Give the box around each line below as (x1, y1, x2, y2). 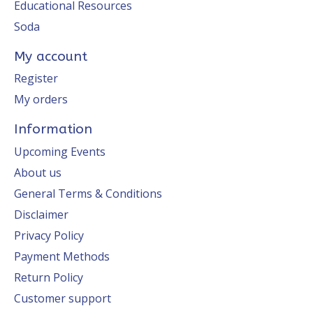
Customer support (14, 290, 111, 306)
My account (14, 48, 87, 64)
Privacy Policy (14, 227, 84, 243)
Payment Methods (14, 248, 110, 264)
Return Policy (14, 269, 83, 285)
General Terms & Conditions (14, 185, 162, 201)
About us (14, 164, 61, 180)
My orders (14, 92, 68, 108)
